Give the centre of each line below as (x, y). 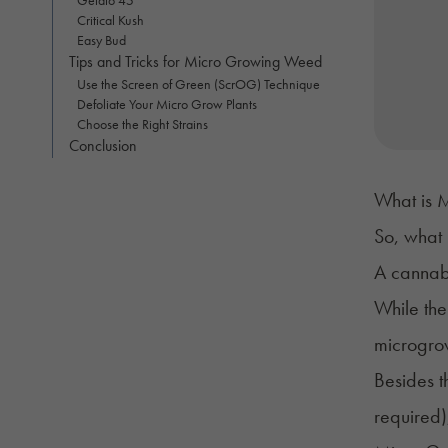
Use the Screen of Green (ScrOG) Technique (198, 83)
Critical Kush (112, 19)
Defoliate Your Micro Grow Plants (167, 103)
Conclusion (103, 145)
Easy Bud (101, 39)
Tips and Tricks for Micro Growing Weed (195, 61)
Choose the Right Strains (142, 123)
